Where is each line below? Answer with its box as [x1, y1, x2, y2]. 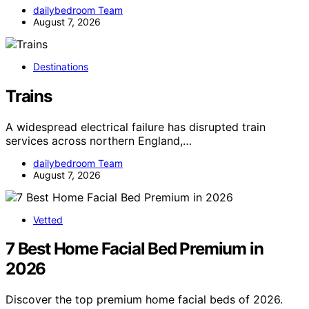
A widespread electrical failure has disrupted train [6, 119, 266, 134]
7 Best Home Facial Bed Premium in [6, 239, 263, 259]
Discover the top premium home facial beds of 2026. [6, 292, 283, 307]
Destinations [33, 60, 88, 72]
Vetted [33, 213, 63, 226]
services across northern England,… [6, 133, 192, 148]
